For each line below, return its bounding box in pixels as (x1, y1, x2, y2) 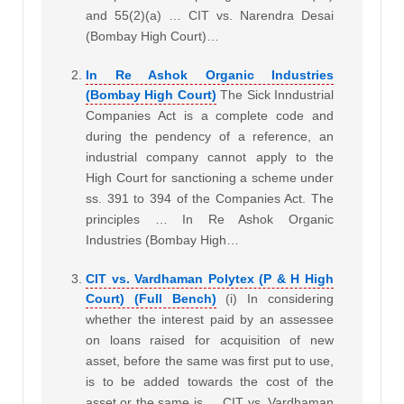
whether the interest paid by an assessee (86, 312, 334, 327)
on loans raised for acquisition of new (86, 333, 334, 348)
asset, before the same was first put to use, (86, 353, 334, 369)
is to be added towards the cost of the (86, 374, 334, 390)
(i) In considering (225, 291, 335, 307)
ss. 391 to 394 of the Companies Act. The (86, 191, 334, 207)
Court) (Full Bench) (86, 291, 216, 307)
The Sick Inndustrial (220, 87, 335, 103)
